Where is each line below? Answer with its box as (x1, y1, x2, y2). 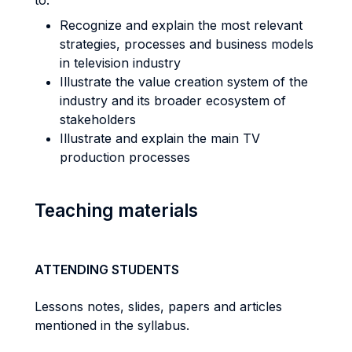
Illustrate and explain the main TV (60, 130, 260, 146)
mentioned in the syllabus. (35, 317, 189, 333)
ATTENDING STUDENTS (35, 262, 179, 277)
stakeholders (60, 112, 136, 127)
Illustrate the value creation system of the (60, 74, 308, 90)
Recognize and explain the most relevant (60, 17, 302, 33)
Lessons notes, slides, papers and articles (35, 299, 282, 314)
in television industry (60, 55, 181, 71)
